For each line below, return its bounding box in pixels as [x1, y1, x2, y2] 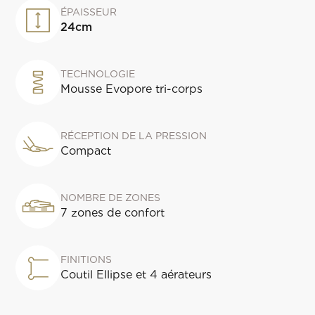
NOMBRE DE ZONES [60, 192, 161, 203]
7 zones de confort [60, 206, 165, 219]
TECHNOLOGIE [60, 68, 136, 79]
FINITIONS [60, 254, 112, 265]
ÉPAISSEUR [60, 6, 117, 18]
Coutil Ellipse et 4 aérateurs [60, 268, 212, 281]
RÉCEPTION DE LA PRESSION [60, 130, 207, 141]
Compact [60, 144, 112, 157]
